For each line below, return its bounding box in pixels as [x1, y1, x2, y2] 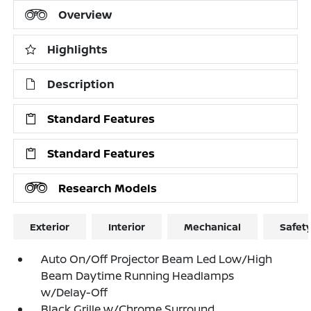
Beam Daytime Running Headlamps [41, 267, 235, 283]
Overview [58, 6, 112, 22]
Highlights [47, 41, 108, 57]
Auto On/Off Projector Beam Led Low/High [41, 251, 273, 267]
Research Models [58, 180, 158, 196]
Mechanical [184, 219, 242, 233]
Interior [108, 219, 146, 233]
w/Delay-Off [41, 284, 108, 300]
